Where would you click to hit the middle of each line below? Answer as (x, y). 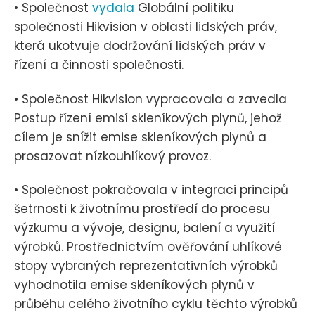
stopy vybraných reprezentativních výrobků (146, 265)
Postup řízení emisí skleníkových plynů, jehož (148, 118)
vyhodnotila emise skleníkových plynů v (134, 284)
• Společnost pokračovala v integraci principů (151, 189)
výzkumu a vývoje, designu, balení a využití (144, 227)
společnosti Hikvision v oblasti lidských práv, (146, 27)
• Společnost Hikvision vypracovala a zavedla (150, 99)
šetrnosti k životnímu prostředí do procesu (142, 208)
